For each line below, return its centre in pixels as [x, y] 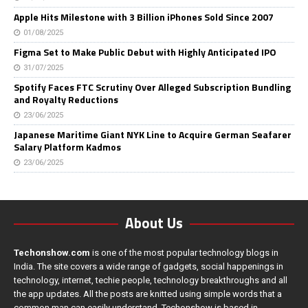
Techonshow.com [52, 253]
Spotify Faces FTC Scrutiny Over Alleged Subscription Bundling [152, 87]
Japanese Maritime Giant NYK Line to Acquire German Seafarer [153, 135]
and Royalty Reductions [66, 100]
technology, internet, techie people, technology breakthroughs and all [151, 280]
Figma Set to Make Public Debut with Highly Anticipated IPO [145, 52]
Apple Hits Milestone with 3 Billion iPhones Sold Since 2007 [144, 17]
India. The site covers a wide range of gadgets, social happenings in [148, 267]
